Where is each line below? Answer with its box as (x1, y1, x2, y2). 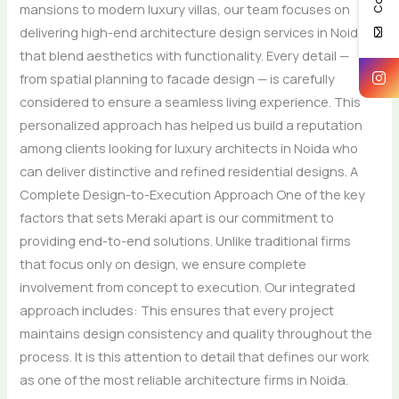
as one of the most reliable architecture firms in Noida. (20, 370, 349, 388)
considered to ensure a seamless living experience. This (20, 92, 362, 110)
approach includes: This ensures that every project (20, 300, 335, 319)
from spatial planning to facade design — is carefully (20, 69, 336, 87)
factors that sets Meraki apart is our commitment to (20, 208, 335, 226)
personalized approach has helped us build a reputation (20, 115, 363, 134)
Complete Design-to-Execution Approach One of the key (20, 184, 366, 203)
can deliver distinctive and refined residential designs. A (20, 161, 359, 180)
